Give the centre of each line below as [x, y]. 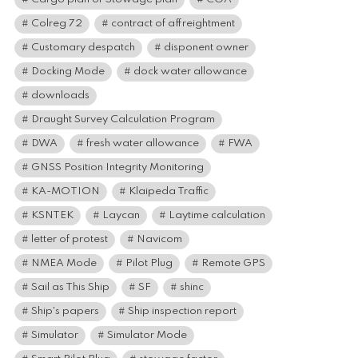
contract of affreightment [173, 24]
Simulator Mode [147, 336]
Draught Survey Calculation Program [123, 120]
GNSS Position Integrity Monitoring [117, 168]
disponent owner [206, 48]
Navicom [159, 240]
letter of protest [70, 240]
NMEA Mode [64, 264]
